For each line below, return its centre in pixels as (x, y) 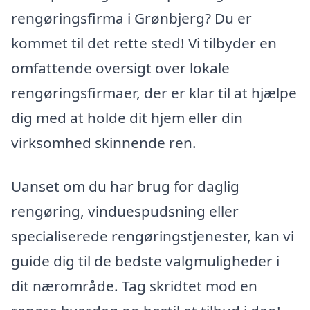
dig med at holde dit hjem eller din (127, 117)
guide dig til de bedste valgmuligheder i (145, 261)
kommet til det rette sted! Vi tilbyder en (144, 43)
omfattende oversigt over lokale (120, 67)
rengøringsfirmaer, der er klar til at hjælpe (154, 92)
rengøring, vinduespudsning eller (125, 211)
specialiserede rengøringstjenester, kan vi (153, 236)
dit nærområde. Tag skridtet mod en (134, 286)
